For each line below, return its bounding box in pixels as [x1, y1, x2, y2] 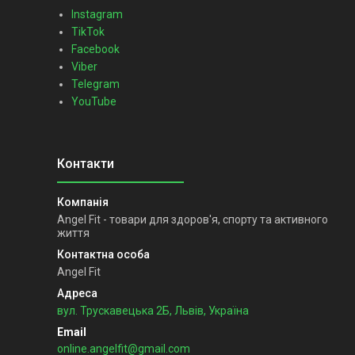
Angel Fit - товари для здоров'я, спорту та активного [57, 212, 328, 226]
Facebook [71, 42, 120, 55]
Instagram [71, 7, 123, 21]
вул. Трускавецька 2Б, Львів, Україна [57, 303, 249, 317]
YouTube [71, 94, 116, 108]
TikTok [71, 25, 105, 38]
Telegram [71, 77, 120, 90]
